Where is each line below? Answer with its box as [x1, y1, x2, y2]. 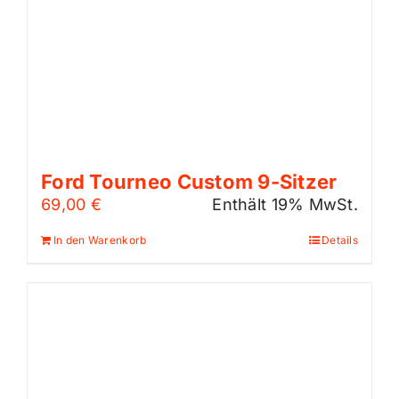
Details [322, 232, 358, 247]
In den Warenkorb [53, 232, 147, 247]
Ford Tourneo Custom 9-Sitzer [41, 169, 338, 193]
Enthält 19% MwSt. [212, 194, 358, 214]
